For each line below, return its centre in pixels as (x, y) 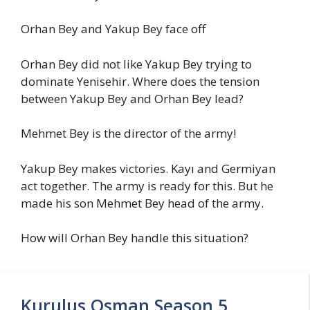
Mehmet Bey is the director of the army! (128, 133)
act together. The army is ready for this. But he (147, 185)
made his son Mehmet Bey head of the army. (142, 203)
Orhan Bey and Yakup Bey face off (113, 29)
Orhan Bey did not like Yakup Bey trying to (136, 64)
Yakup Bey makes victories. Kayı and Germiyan (148, 168)
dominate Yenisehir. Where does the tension (140, 81)
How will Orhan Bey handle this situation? (135, 238)
